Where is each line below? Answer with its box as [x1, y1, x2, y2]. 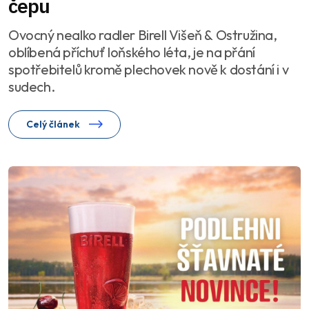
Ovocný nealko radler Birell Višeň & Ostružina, [8, 26, 277, 44]
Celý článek [26, 118, 82, 131]
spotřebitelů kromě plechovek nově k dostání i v [8, 61, 289, 79]
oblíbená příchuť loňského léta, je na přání [8, 43, 255, 61]
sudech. [8, 78, 55, 96]
